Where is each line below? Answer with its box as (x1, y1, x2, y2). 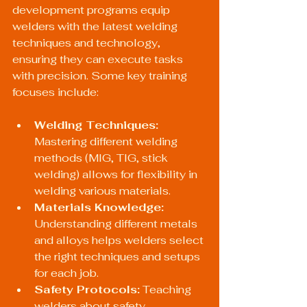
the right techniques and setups (34, 249, 203, 264)
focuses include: (12, 85, 99, 99)
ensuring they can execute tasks (12, 52, 186, 66)
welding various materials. (34, 184, 171, 198)
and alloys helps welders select (34, 233, 206, 247)
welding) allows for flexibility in (34, 167, 200, 182)
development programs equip (12, 3, 173, 17)
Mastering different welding (34, 134, 180, 149)
